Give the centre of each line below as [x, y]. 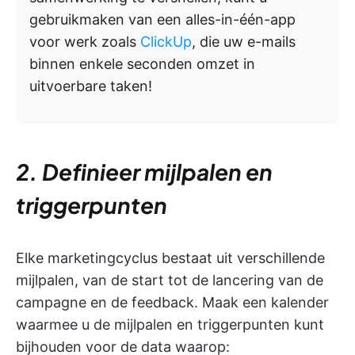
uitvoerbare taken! [91, 86]
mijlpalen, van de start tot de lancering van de [170, 281]
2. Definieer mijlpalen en [144, 172]
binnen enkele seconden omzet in [142, 64]
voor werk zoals [85, 42]
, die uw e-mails [244, 42]
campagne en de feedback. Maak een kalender [172, 303]
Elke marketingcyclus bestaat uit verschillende [170, 258]
